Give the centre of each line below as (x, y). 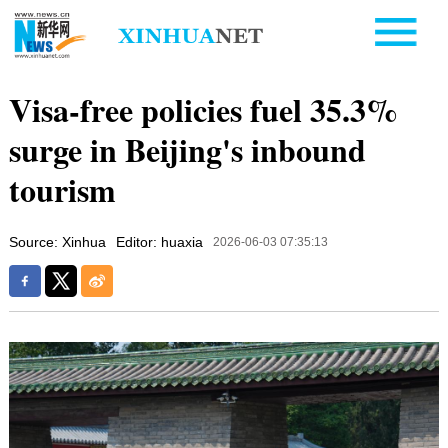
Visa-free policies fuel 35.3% (203, 109)
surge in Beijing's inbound (187, 149)
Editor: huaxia (159, 241)
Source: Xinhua (57, 241)
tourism (62, 189)
